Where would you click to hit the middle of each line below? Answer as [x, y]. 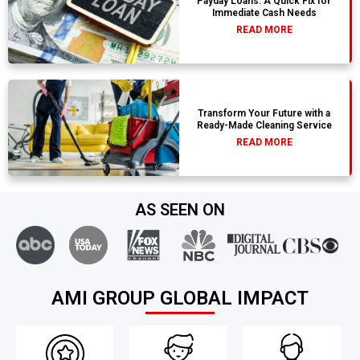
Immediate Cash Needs [264, 13]
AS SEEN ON [180, 210]
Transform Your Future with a [264, 114]
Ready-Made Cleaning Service [264, 126]
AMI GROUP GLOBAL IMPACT [180, 299]
